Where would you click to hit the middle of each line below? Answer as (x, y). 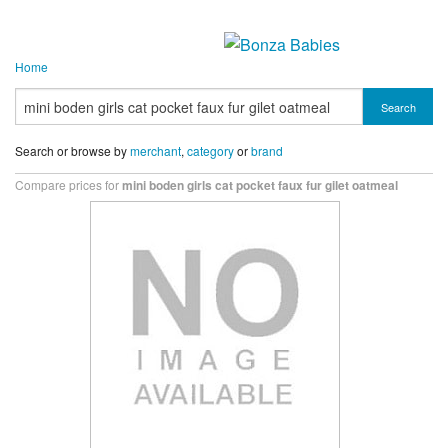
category (210, 150)
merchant (155, 150)
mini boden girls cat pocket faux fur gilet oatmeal (260, 185)
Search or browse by (72, 150)
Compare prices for (68, 185)
